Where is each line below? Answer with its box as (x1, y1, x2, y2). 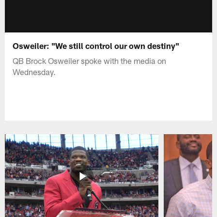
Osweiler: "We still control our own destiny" (13, 40, 180, 50)
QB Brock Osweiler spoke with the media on (13, 55, 167, 65)
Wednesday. (13, 66, 56, 77)
